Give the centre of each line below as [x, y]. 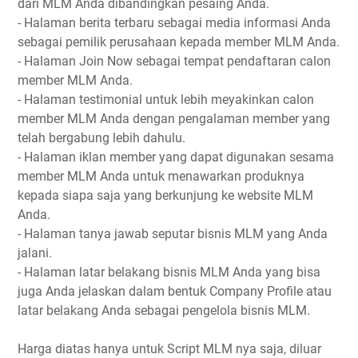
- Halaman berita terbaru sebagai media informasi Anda [174, 23]
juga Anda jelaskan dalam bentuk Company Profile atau [175, 291]
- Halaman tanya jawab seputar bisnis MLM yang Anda [173, 234]
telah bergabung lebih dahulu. [101, 138]
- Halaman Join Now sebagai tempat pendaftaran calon [174, 61]
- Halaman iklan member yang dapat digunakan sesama [176, 157]
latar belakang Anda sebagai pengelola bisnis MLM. [164, 310]
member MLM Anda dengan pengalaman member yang [174, 119]
